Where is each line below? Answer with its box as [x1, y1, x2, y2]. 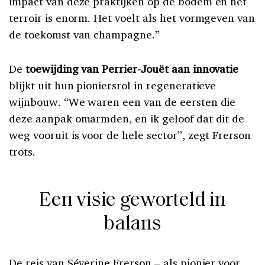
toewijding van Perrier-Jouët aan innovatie [25, 61, 239, 76]
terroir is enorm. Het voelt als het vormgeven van [9, 10, 256, 25]
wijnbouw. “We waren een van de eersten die [9, 94, 236, 109]
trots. [9, 144, 35, 159]
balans [104, 214, 161, 235]
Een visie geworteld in [39, 190, 226, 211]
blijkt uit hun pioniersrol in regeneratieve [9, 77, 216, 92]
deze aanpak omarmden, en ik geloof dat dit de [9, 111, 245, 125]
